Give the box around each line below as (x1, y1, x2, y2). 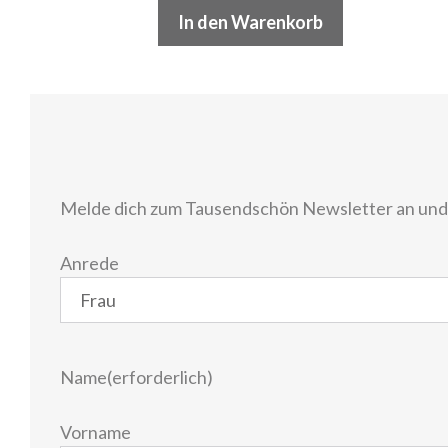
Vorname (60, 421, 131, 444)
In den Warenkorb (178, 11, 324, 34)
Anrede (60, 252, 119, 275)
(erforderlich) (107, 366, 213, 389)
